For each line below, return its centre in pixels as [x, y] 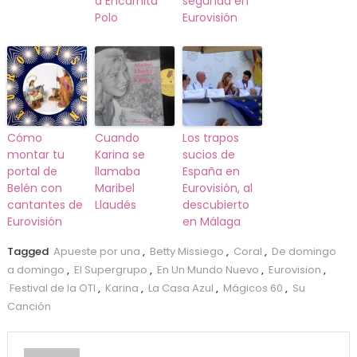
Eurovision [294, 270]
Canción [29, 307]
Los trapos [210, 138]
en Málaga [211, 222]
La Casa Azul [180, 288]
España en [211, 172]
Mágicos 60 [253, 288]
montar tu [35, 155]
